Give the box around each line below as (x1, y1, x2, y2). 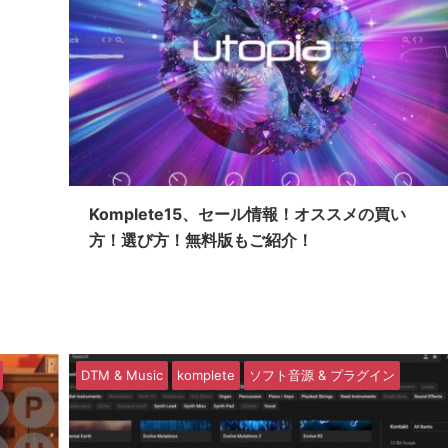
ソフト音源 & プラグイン (248, 367, 395, 384)
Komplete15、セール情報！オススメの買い (88, 204, 406, 225)
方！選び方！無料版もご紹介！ (88, 230, 313, 251)
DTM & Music (80, 367, 163, 384)
